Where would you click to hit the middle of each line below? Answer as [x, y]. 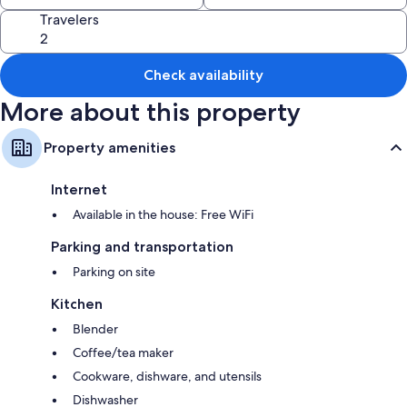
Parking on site [114, 272]
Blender [95, 329]
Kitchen [77, 304]
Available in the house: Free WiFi [163, 214]
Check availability [203, 75]
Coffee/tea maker [123, 352]
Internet [79, 189]
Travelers [69, 20]
